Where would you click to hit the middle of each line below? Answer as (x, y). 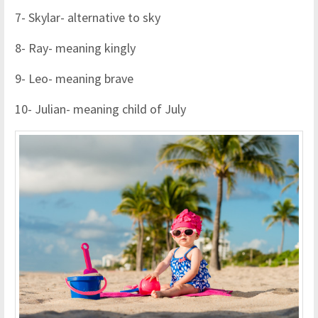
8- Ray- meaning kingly (75, 48)
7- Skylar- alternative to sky (88, 18)
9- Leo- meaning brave (74, 79)
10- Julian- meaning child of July (100, 109)
